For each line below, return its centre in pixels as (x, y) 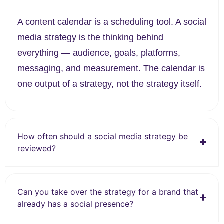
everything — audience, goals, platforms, (99, 53)
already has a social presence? (75, 204)
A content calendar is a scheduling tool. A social (112, 22)
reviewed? (37, 148)
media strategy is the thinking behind (90, 37)
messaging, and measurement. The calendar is (111, 68)
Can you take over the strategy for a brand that (108, 192)
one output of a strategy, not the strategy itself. (110, 84)
